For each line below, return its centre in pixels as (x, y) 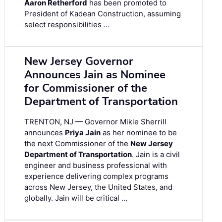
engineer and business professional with (96, 165)
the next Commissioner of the (77, 143)
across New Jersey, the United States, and (98, 187)
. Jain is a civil (156, 154)
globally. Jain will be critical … (76, 198)
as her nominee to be (139, 132)
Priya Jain (83, 132)
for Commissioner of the (86, 88)
